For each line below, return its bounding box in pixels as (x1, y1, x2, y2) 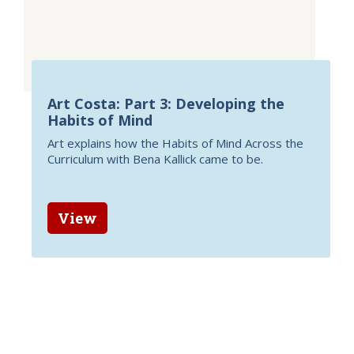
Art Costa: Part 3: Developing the (47, 94, 284, 113)
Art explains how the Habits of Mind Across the (47, 135, 303, 151)
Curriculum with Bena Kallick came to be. (47, 151, 263, 167)
